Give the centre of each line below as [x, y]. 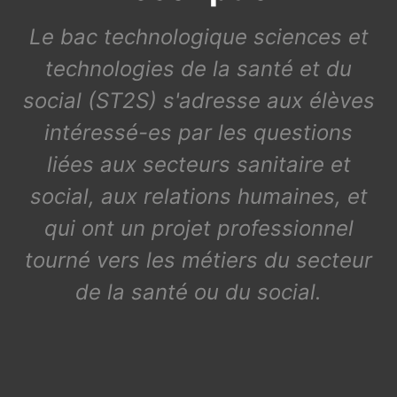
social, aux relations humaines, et [198, 196]
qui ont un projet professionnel [198, 228]
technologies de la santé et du [198, 69]
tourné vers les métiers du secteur [198, 260]
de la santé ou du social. [198, 292]
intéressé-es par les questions [198, 132]
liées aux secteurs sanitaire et [198, 164]
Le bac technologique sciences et [198, 37]
